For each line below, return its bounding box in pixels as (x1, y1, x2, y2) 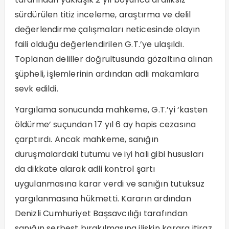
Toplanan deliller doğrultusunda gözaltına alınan (14, 53, 213, 65)
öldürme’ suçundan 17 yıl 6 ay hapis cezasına (14, 119, 196, 131)
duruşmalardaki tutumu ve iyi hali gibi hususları (14, 148, 204, 161)
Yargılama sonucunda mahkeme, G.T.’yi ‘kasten (14, 104, 208, 116)
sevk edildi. (14, 83, 58, 95)
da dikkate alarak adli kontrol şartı (14, 163, 155, 175)
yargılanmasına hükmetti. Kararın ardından (14, 193, 191, 205)
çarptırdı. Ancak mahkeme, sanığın (14, 133, 159, 146)
